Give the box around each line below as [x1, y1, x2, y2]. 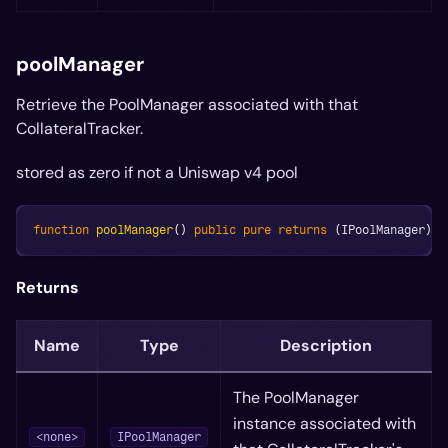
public [194, 223, 236, 237]
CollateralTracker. [16, 118, 143, 139]
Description [280, 335, 372, 356]
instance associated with [233, 413, 416, 434]
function [33, 223, 89, 237]
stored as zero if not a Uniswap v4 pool [16, 162, 298, 183]
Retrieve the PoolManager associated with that [16, 94, 358, 115]
